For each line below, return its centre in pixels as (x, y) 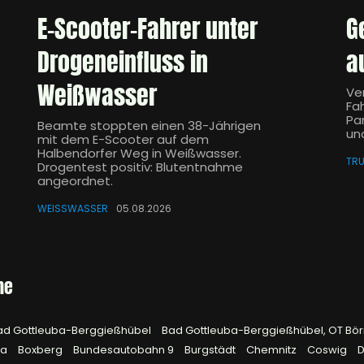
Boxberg (41, 350)
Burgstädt (211, 350)
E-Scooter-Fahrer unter (147, 29)
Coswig (328, 350)
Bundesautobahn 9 (125, 350)
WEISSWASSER (69, 209)
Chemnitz (273, 350)
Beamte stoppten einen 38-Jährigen (149, 126)
